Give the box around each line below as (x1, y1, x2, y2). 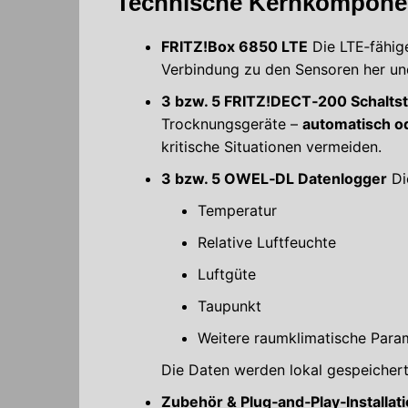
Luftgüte (198, 264, 256, 283)
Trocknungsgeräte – (161, 114, 302, 133)
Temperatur (198, 200, 277, 219)
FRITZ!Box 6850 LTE (161, 36, 308, 56)
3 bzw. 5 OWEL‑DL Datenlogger (161, 168, 387, 188)
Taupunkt (198, 296, 261, 315)
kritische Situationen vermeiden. (161, 137, 382, 156)
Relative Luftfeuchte (198, 232, 336, 251)
